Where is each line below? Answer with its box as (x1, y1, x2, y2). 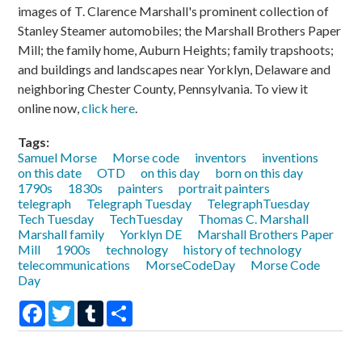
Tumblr (103, 299, 145, 315)
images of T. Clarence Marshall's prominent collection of (18, 3, 330, 19)
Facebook (45, 299, 103, 315)
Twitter (74, 299, 117, 315)
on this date (18, 165, 82, 181)
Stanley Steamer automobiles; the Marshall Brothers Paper (18, 23, 342, 39)
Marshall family (18, 226, 105, 242)
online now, (18, 100, 82, 116)
